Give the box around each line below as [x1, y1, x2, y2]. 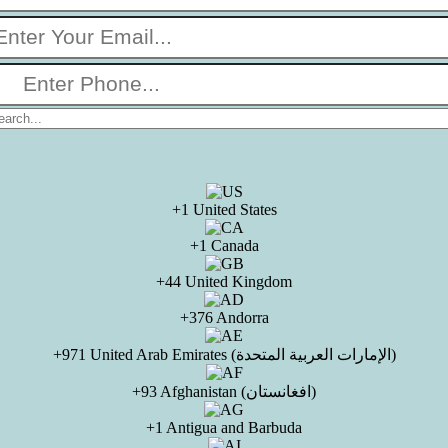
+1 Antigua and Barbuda [146, 419, 302, 436]
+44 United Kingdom [156, 273, 292, 290]
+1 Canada [189, 237, 259, 254]
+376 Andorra [179, 309, 269, 326]
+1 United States [171, 201, 277, 218]
